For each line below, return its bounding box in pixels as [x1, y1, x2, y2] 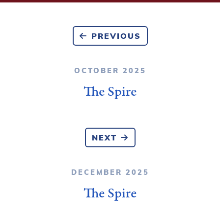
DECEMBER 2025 [71, 166, 149, 177]
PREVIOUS [91, 29, 141, 41]
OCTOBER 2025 [74, 65, 146, 75]
